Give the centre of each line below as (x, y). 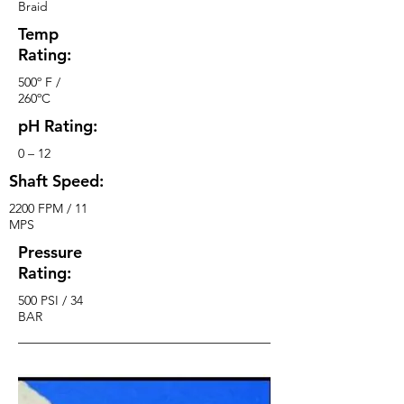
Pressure (50, 252)
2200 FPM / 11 (48, 208)
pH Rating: (58, 126)
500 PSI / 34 (50, 300)
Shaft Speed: (56, 181)
